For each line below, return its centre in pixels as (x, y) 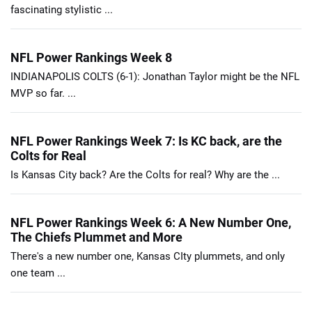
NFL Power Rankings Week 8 (91, 57)
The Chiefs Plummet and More (96, 237)
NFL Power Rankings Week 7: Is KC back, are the (146, 141)
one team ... (38, 273)
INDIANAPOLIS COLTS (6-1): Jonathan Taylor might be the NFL (155, 76)
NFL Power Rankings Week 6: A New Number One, (151, 222)
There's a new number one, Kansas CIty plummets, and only (148, 256)
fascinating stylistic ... (62, 9)
